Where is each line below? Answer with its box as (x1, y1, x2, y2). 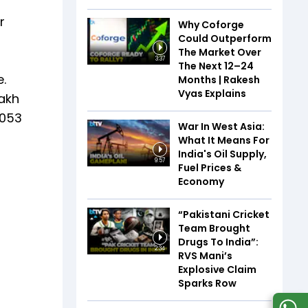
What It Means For (178, 133, 269, 147)
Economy (178, 175, 224, 188)
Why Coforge (178, 18, 244, 32)
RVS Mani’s (178, 249, 232, 263)
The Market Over (178, 45, 261, 59)
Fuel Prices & (178, 161, 241, 175)
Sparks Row (178, 276, 236, 290)
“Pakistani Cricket (178, 208, 269, 221)
